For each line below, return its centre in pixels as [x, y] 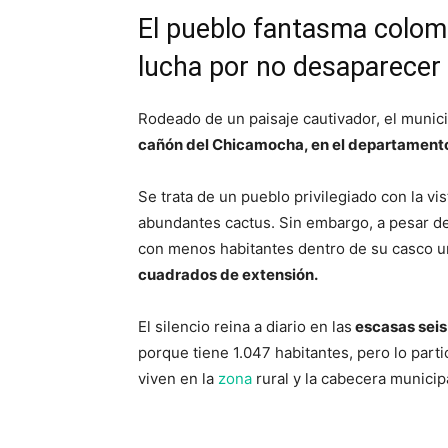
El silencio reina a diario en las [245, 326]
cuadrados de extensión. [228, 274]
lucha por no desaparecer [289, 67]
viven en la [178, 378]
